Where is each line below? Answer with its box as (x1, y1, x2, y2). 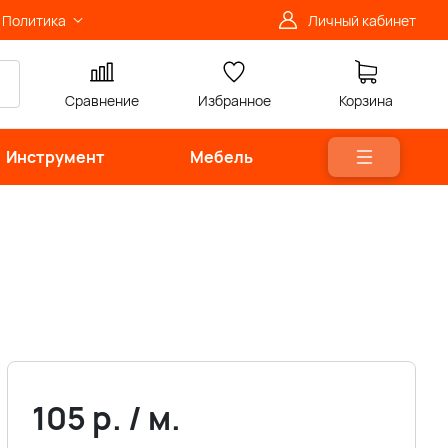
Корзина (339, 91, 393, 110)
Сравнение (65, 91, 139, 110)
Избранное (197, 91, 271, 110)
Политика (2, 10, 66, 30)
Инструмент (6, 146, 106, 168)
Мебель (189, 146, 253, 168)
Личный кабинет (308, 10, 416, 30)
